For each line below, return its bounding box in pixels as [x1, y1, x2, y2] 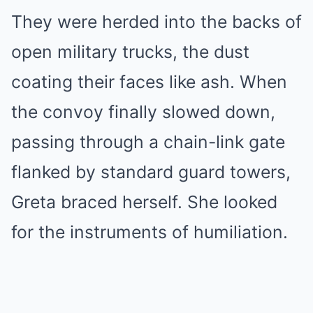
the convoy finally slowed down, [11, 101, 275, 122]
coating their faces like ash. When [11, 71, 287, 92]
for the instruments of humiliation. [11, 221, 288, 242]
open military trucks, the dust [11, 41, 249, 62]
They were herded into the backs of [11, 10, 302, 32]
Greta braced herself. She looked [11, 191, 277, 212]
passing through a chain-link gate [11, 131, 285, 152]
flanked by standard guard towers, [11, 161, 291, 182]
